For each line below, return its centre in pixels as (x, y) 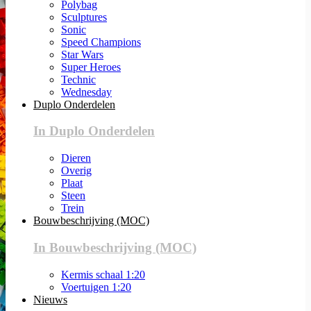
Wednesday (86, 92)
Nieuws (50, 299)
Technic (78, 79)
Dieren (76, 158)
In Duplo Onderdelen (94, 131)
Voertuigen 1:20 (96, 287)
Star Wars (82, 54)
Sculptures (84, 17)
